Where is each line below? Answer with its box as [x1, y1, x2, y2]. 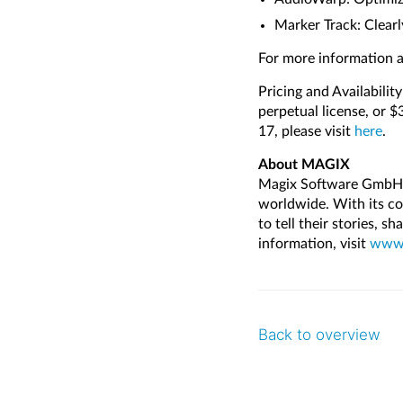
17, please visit [258, 123, 354, 139]
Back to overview [258, 325, 381, 344]
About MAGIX [258, 157, 350, 172]
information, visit [258, 236, 370, 251]
